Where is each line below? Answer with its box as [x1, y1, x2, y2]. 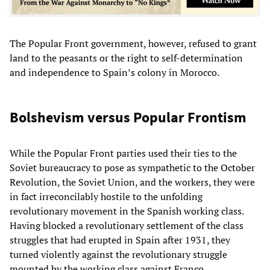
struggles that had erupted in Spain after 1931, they [10, 233, 230, 246]
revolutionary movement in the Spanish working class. [10, 204, 243, 218]
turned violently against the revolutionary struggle [10, 247, 227, 261]
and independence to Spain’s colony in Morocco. [10, 65, 219, 79]
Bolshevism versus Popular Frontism [10, 107, 246, 127]
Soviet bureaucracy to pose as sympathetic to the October [10, 160, 255, 174]
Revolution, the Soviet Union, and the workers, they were [10, 175, 255, 189]
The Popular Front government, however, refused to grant [10, 36, 257, 50]
